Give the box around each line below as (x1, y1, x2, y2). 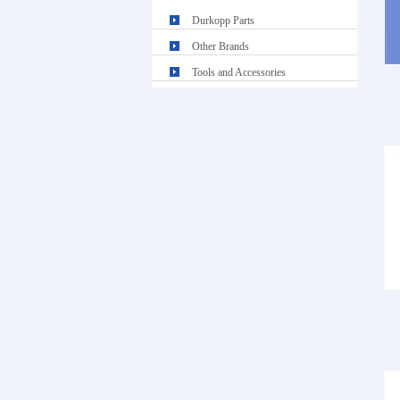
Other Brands (191, 40, 249, 53)
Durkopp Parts (191, 14, 254, 27)
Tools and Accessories (191, 66, 286, 79)
